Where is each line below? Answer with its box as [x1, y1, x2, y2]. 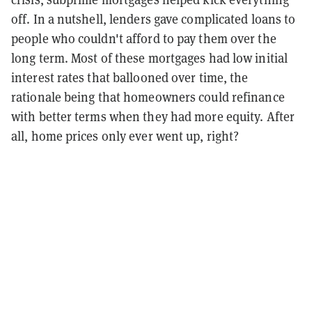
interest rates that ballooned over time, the [11, 69, 249, 86]
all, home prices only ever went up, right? [11, 127, 240, 144]
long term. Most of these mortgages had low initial [11, 49, 288, 66]
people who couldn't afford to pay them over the [11, 30, 276, 47]
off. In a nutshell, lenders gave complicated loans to [11, 10, 296, 27]
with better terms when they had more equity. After [11, 108, 295, 125]
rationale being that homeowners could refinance [11, 88, 285, 105]
